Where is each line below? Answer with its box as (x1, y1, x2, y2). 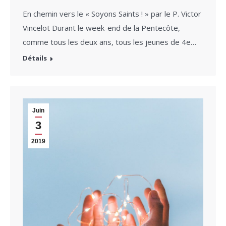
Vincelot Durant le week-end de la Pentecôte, (23, 23, 180, 33)
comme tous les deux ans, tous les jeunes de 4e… (23, 37, 196, 47)
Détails (23, 53, 47, 63)
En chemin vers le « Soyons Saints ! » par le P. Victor (23, 9, 201, 19)
